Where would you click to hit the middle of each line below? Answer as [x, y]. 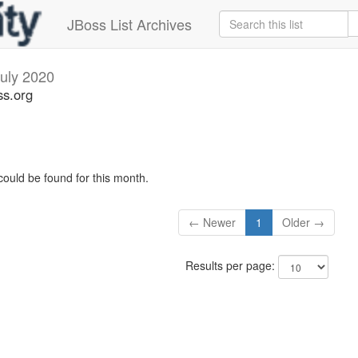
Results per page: [231, 266]
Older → [304, 223]
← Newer [213, 223]
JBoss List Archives [129, 24]
